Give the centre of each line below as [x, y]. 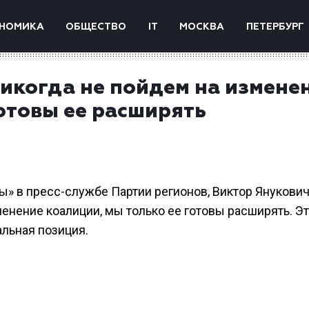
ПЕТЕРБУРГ [275, 27]
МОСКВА [202, 27]
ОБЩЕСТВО [96, 27]
